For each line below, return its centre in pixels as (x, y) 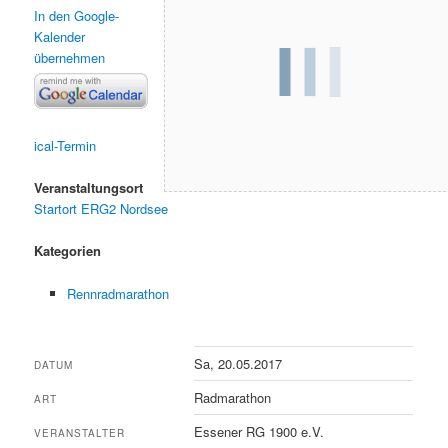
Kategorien (68, 251)
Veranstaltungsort (89, 188)
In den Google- (77, 15)
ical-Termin (65, 146)
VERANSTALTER (80, 432)
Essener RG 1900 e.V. (259, 431)
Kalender (60, 36)
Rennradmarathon (117, 293)
